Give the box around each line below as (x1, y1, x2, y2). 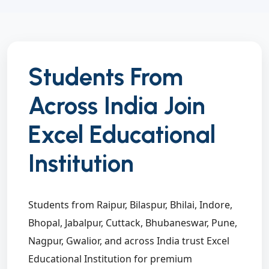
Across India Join (28, 91, 205, 121)
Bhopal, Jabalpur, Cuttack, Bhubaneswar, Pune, (28, 216, 237, 230)
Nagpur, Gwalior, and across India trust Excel (28, 234, 229, 248)
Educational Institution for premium (28, 252, 192, 266)
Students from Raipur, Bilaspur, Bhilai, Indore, (28, 198, 232, 212)
